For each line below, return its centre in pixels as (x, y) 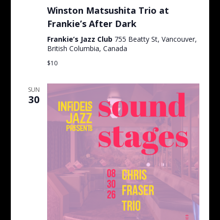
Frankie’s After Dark (92, 23)
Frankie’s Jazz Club (81, 39)
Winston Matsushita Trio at (108, 10)
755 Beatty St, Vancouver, (155, 39)
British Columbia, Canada (87, 48)
